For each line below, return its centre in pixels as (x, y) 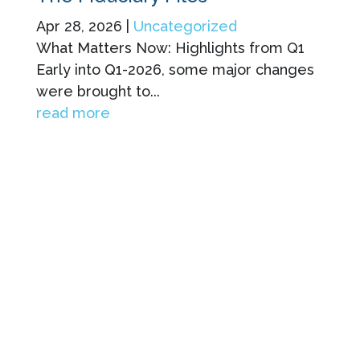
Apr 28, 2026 (79, 26)
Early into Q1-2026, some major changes (175, 69)
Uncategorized (185, 26)
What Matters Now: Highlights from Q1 (170, 47)
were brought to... (98, 91)
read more (73, 112)
